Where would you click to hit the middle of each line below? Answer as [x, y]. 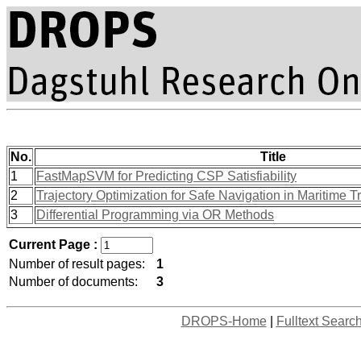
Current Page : [55, 245]
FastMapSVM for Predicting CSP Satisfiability [166, 176]
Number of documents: [73, 282]
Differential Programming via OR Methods [155, 215]
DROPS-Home [224, 321]
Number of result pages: [77, 264]
